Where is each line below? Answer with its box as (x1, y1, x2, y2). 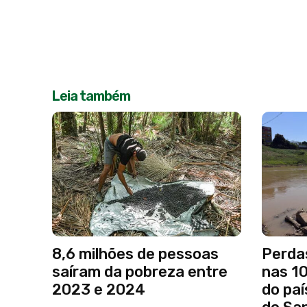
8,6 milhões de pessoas (52, 244, 219, 263)
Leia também (52, 88, 130, 104)
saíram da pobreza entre (52, 262, 228, 281)
